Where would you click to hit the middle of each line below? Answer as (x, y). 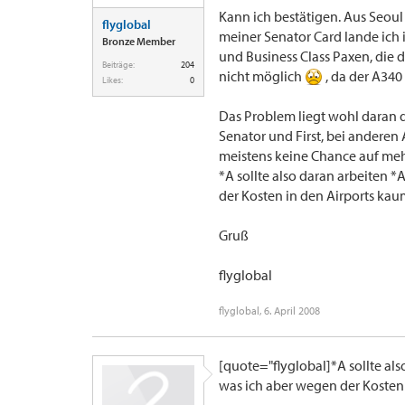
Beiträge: (118, 65)
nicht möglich (262, 76)
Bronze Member (139, 41)
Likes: (113, 80)
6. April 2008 (292, 311)
